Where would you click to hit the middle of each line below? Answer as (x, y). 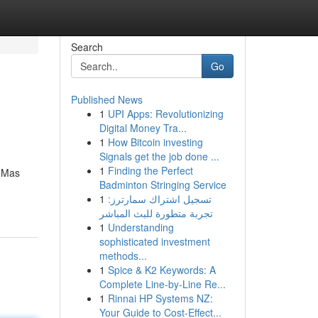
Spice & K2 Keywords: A (161, 270)
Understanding (141, 227)
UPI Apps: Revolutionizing (165, 114)
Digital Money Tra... (143, 128)
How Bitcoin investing (155, 142)
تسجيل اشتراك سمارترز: (159, 199)
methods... (123, 256)
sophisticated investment (154, 241)
